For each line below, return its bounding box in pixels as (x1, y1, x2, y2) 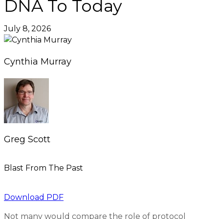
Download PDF (4, 193, 64, 202)
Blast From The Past (4, 163, 83, 173)
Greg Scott (4, 133, 50, 145)
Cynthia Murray (4, 56, 71, 67)
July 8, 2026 (4, 24, 51, 34)
